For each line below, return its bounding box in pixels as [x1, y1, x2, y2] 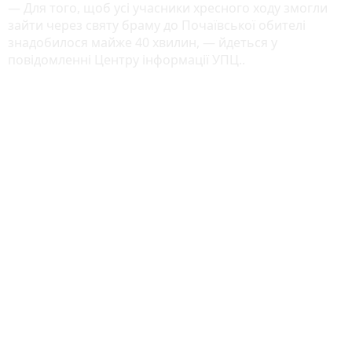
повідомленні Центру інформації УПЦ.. [8, 50, 245, 68]
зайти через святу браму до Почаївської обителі [8, 16, 306, 34]
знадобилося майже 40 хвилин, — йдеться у [8, 33, 277, 51]
